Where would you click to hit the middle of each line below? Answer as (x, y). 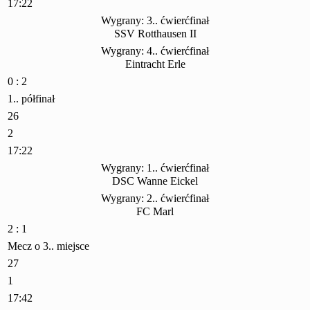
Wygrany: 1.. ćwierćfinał (155, 168)
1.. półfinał (31, 99)
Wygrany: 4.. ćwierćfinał (155, 51)
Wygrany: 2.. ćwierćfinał (155, 199)
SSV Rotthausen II (155, 34)
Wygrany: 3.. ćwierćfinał (155, 21)
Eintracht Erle (155, 64)
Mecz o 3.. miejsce (48, 246)
